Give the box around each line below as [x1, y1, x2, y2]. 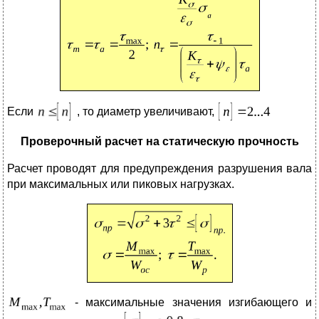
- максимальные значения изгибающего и [68, 296, 312, 309]
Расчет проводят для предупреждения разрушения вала [7, 162, 312, 175]
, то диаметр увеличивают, [74, 105, 217, 118]
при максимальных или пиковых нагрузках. [7, 178, 234, 191]
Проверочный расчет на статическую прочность [20, 135, 299, 148]
